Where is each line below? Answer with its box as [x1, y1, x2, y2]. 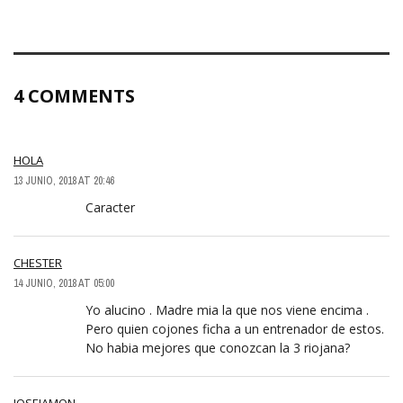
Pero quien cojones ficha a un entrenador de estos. [85, 320, 384, 338]
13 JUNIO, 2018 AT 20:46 [13, 174, 114, 189]
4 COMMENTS [13, 84, 135, 109]
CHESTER [13, 255, 62, 272]
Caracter [85, 199, 135, 217]
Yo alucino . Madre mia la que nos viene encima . [85, 301, 369, 319]
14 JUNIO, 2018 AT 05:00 [13, 276, 114, 291]
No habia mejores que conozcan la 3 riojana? [85, 339, 350, 357]
